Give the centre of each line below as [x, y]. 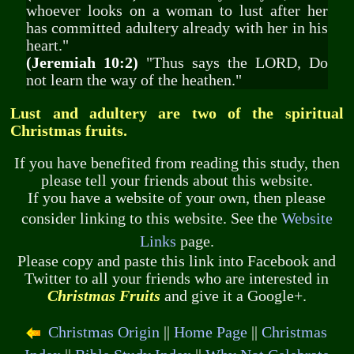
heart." [47, 46]
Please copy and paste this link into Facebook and [177, 262]
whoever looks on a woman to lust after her [177, 11]
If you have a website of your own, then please [177, 198]
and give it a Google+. [233, 296]
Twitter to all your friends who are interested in [177, 279]
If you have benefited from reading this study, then [177, 164]
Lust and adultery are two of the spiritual [177, 113]
